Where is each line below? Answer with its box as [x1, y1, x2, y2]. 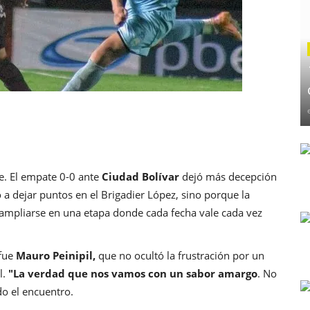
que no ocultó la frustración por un [98, 248, 264, 262]
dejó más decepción [179, 169, 277, 183]
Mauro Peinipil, [16, 248, 98, 262]
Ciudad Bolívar [102, 169, 179, 183]
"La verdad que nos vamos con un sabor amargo [8, 266, 257, 280]
